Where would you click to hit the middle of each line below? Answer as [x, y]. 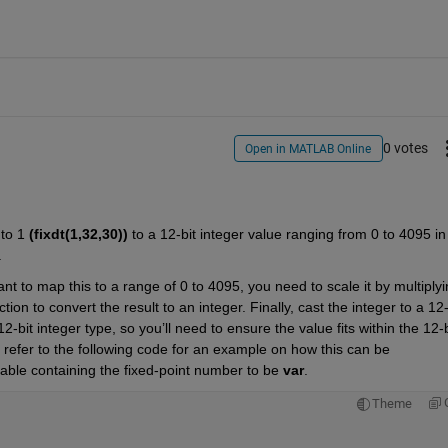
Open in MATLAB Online [308, 148]
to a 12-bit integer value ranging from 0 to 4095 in [286, 234]
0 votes [405, 147]
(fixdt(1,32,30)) [78, 234]
